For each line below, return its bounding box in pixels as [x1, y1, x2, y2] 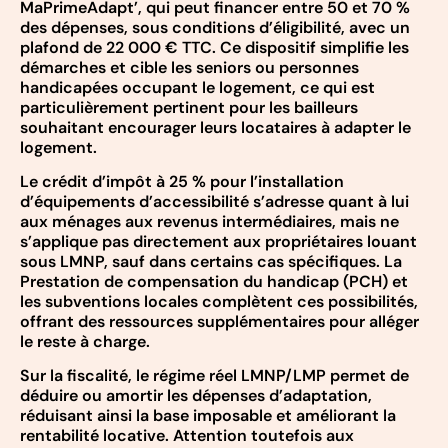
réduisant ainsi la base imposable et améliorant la [20, 405, 396, 427]
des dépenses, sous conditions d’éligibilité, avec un [20, 16, 410, 38]
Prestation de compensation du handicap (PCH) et [20, 270, 408, 292]
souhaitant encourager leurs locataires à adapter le [20, 116, 411, 138]
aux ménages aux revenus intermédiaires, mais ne [20, 210, 399, 232]
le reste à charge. [20, 330, 150, 352]
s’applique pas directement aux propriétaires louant [20, 230, 417, 252]
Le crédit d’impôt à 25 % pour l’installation [20, 170, 344, 192]
